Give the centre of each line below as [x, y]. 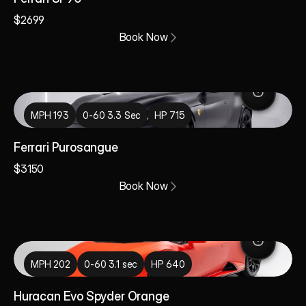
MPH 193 [50, 115]
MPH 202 [51, 264]
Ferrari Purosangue [66, 147]
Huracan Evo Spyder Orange [93, 296]
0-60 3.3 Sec [112, 115]
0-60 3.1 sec [111, 264]
